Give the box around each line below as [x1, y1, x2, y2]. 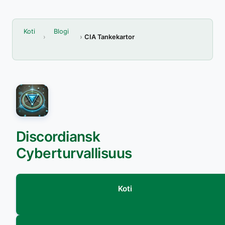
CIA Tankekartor [84, 33, 135, 41]
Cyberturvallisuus [16, 144, 132, 162]
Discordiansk [16, 128, 100, 145]
